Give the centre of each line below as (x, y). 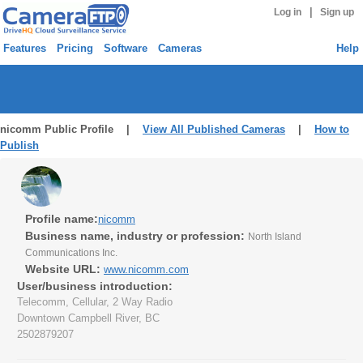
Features (25, 48)
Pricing (75, 48)
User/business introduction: (95, 286)
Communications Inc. (71, 253)
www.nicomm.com (146, 269)
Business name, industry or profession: (137, 236)
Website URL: (63, 269)
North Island (275, 237)
